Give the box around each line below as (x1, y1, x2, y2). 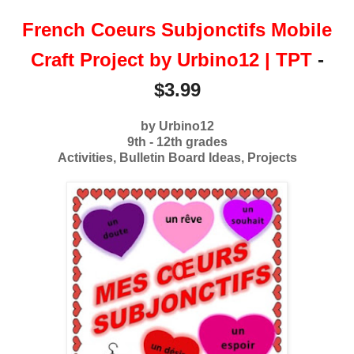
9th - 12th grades (126, 134, 228, 149)
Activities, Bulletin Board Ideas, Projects (57, 150, 297, 164)
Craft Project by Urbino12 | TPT (30, 48, 312, 70)
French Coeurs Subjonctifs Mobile (22, 18, 332, 40)
